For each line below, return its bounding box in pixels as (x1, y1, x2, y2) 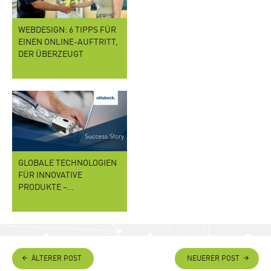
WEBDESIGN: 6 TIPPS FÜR (18, 26, 116, 35)
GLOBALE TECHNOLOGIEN (18, 159, 117, 168)
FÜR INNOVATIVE (18, 171, 82, 180)
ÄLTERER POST (31, 255, 82, 263)
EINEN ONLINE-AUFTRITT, (18, 38, 118, 47)
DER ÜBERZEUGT (18, 50, 85, 59)
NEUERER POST (187, 255, 240, 263)
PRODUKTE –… (18, 183, 74, 192)
